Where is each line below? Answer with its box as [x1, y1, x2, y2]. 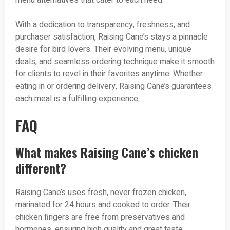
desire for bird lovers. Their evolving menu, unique [15, 43, 191, 56]
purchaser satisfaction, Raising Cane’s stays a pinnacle [15, 31, 208, 44]
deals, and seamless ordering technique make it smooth [15, 55, 215, 68]
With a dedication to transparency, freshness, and [15, 18, 190, 31]
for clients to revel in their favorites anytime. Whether [15, 68, 203, 81]
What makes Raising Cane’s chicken [15, 143, 198, 162]
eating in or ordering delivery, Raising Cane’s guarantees [15, 80, 212, 93]
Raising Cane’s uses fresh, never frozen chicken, [15, 186, 186, 199]
